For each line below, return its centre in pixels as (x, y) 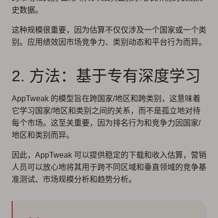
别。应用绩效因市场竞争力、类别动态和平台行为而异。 (109, 42)
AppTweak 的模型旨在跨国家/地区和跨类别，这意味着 (106, 98)
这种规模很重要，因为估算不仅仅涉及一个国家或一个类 (109, 30)
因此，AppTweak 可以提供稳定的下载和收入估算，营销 (109, 155)
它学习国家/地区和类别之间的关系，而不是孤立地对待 (106, 110)
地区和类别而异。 (43, 135)
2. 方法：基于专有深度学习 (106, 76)
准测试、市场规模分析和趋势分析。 (74, 179)
